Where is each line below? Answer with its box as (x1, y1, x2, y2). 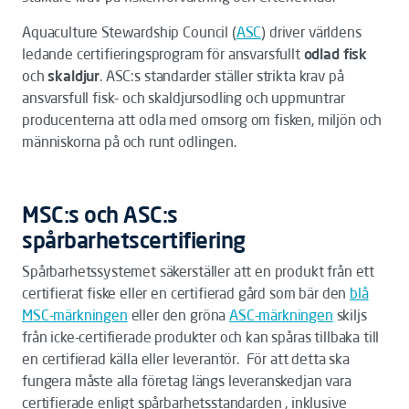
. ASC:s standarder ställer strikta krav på (100, 67, 344, 85)
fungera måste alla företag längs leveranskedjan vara (22, 372, 351, 390)
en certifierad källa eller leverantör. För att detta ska (22, 350, 350, 368)
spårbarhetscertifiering (22, 226, 246, 254)
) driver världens (261, 23, 362, 41)
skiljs (332, 306, 367, 324)
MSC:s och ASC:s (22, 201, 178, 228)
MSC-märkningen (22, 306, 128, 324)
